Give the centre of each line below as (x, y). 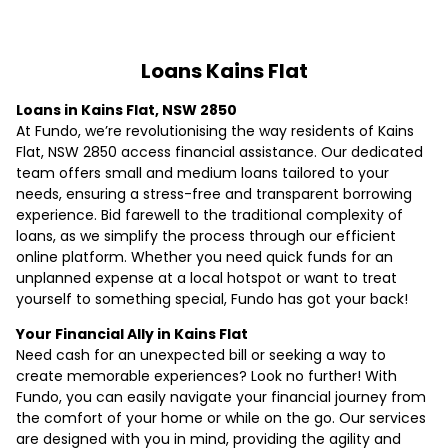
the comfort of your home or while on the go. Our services (221, 417)
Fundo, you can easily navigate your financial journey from (221, 396)
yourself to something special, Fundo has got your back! (212, 298)
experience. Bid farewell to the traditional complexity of (209, 214)
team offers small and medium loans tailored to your (202, 172)
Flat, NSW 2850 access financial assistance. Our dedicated (219, 151)
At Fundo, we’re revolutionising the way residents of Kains (215, 130)
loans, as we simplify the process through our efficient (206, 235)
